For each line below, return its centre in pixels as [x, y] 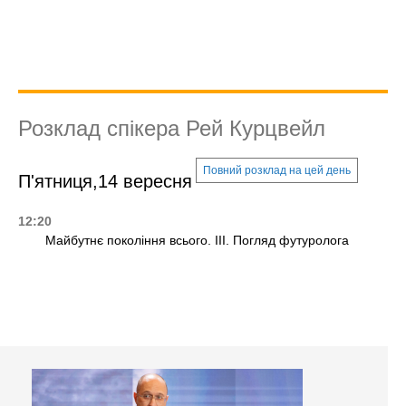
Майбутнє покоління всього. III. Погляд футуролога [197, 241]
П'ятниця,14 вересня [105, 182]
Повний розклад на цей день [277, 171]
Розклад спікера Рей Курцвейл [172, 129]
